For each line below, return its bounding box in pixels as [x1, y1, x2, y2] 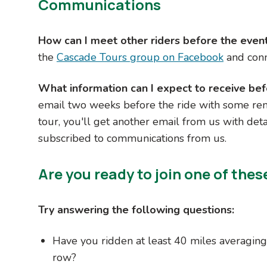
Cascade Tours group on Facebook [57, 49, 223, 64]
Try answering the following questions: [38, 202, 234, 217]
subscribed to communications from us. [38, 131, 226, 145]
